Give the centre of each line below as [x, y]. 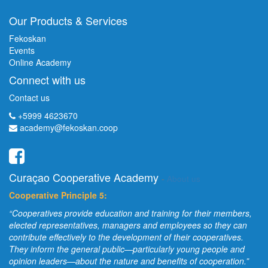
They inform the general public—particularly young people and [127, 249]
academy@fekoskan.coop [69, 127]
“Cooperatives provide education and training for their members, [130, 213]
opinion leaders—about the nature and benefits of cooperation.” [129, 261]
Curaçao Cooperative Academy [84, 177]
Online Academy [40, 62]
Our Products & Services [68, 20]
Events [22, 50]
